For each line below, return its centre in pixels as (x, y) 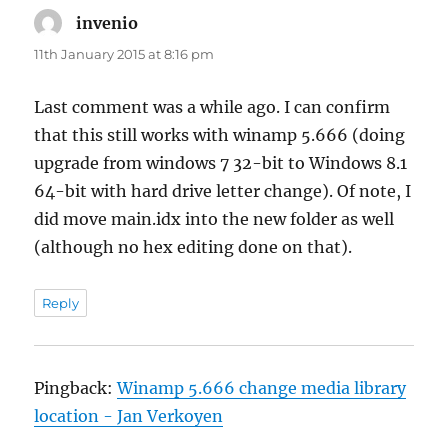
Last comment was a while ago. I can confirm (212, 106)
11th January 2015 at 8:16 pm (124, 53)
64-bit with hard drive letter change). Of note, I (223, 190)
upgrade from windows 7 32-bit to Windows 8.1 (221, 162)
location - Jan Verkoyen (129, 415)
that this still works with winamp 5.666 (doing (220, 134)
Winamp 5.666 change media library (262, 387)
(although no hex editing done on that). (193, 246)
